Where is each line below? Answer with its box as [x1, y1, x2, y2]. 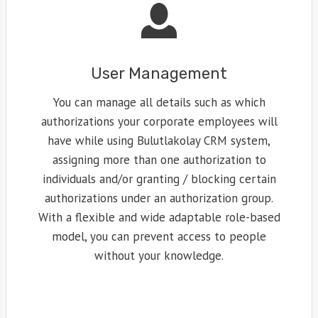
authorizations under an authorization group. [45, 190, 273, 207]
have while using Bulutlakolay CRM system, [48, 133, 270, 149]
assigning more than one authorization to [52, 152, 266, 168]
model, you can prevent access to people [52, 229, 266, 245]
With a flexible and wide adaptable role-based [38, 209, 280, 226]
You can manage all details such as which [53, 94, 265, 111]
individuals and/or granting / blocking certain [42, 171, 276, 187]
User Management [91, 64, 227, 84]
